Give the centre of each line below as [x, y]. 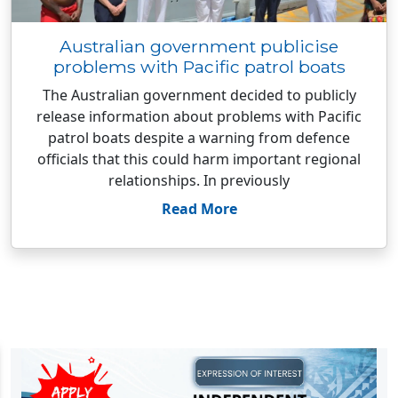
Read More [199, 209]
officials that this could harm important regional [199, 159]
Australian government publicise [199, 46]
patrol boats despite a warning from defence [199, 138]
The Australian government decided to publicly [199, 95]
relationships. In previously [199, 180]
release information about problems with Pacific [199, 116]
